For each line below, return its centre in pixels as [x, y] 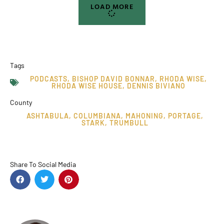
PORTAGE [184, 115]
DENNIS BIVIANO [156, 85]
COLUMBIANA [97, 115]
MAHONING [144, 115]
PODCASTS [49, 78]
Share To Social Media [43, 164]
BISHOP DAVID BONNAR [113, 78]
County [21, 102]
